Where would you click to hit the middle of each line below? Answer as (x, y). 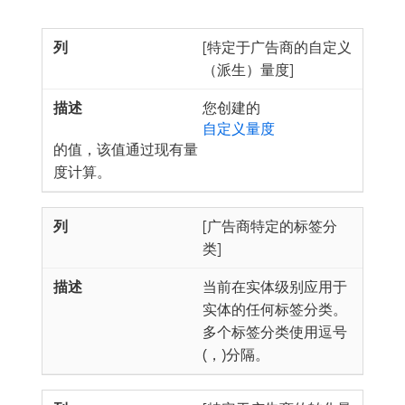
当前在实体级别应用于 (275, 287)
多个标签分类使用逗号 (275, 332)
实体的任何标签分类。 (275, 309)
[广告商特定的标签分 (270, 226)
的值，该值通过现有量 (126, 149)
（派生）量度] (248, 70)
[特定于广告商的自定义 (277, 47)
